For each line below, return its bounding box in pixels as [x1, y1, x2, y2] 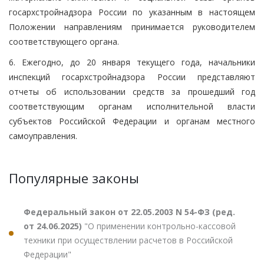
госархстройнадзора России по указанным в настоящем [9, 6, 255, 18]
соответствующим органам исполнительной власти [9, 100, 255, 112]
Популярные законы [9, 169, 139, 187]
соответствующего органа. [9, 35, 119, 47]
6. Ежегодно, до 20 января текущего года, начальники [9, 56, 255, 68]
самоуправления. [9, 130, 77, 141]
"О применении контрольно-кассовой [84, 220, 236, 232]
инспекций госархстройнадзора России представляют [9, 71, 255, 82]
